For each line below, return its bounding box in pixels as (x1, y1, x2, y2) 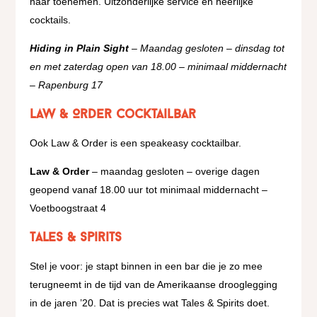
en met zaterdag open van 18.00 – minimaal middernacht (30, 61, 287, 72)
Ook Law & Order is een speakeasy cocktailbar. (30, 137, 242, 149)
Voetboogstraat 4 (30, 202, 107, 214)
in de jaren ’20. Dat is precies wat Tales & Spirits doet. (30, 297, 270, 309)
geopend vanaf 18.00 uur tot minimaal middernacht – (30, 184, 268, 195)
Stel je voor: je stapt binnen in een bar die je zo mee (30, 260, 263, 272)
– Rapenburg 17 (30, 79, 103, 91)
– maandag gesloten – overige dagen (89, 166, 260, 177)
